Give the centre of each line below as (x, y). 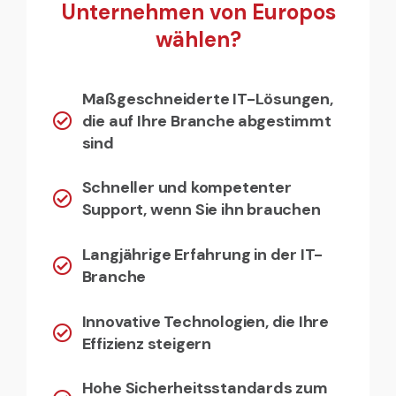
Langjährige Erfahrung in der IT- (202, 255)
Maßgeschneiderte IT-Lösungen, (207, 99)
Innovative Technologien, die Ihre (205, 321)
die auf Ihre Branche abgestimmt (206, 121)
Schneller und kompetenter (187, 188)
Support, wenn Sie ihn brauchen (201, 210)
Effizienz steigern (146, 343)
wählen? (198, 39)
